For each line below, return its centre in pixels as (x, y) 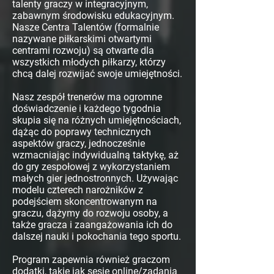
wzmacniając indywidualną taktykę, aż (95, 155)
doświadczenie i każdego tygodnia (87, 109)
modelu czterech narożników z (78, 190)
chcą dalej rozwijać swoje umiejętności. (97, 74)
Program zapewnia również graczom (91, 260)
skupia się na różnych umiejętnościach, (97, 120)
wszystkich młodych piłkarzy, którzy (89, 62)
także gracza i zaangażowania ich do (92, 225)
